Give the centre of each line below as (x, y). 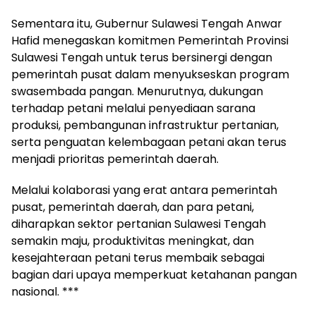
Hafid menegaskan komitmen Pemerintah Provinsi (150, 40)
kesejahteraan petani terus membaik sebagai (138, 257)
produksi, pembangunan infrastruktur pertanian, (145, 125)
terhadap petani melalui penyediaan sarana (133, 108)
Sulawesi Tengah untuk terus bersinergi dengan (142, 57)
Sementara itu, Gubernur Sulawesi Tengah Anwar (147, 23)
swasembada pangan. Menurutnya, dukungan (137, 91)
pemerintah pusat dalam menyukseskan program (150, 74)
